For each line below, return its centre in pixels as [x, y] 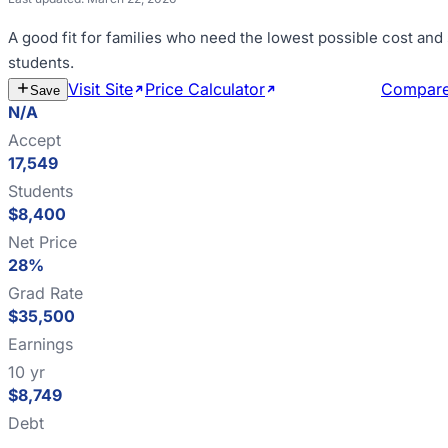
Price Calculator [205, 89]
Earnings [40, 344]
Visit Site [100, 89]
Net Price [42, 242]
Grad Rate [45, 293]
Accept [34, 140]
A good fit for [57, 37]
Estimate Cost [329, 89]
